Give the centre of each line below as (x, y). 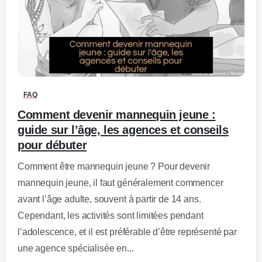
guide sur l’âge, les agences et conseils (123, 130)
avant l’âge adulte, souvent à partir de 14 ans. (109, 199)
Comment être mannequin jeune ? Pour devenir (114, 167)
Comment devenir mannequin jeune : (117, 115)
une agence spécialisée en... (76, 249)
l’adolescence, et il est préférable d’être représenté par (127, 232)
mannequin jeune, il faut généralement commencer (120, 183)
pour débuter (52, 145)
